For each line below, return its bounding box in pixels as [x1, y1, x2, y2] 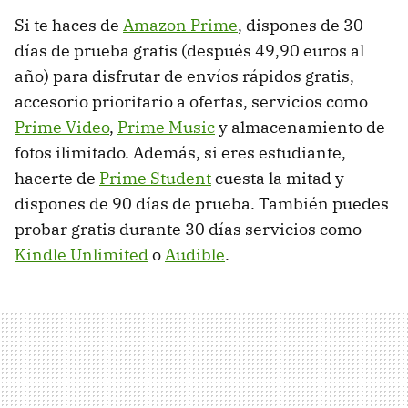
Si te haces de [15, 14, 123, 36]
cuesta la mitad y [211, 167, 344, 189]
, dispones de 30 [238, 14, 363, 36]
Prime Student [99, 167, 211, 189]
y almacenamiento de [215, 116, 385, 138]
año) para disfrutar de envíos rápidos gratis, [15, 65, 354, 87]
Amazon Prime [123, 14, 238, 36]
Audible [165, 243, 225, 265]
